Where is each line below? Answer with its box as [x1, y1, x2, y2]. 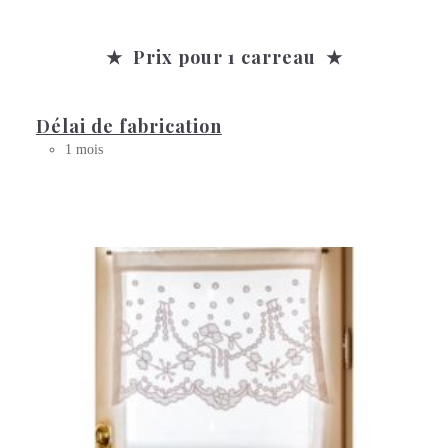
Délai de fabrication [35, 113, 222, 138]
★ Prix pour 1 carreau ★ [105, 45, 343, 70]
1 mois [64, 141, 103, 157]
